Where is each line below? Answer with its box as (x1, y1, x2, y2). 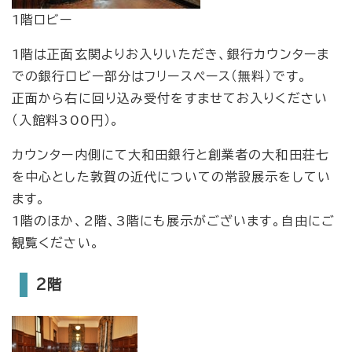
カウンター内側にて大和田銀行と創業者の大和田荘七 (12, 148, 329, 162)
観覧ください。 (12, 236, 100, 250)
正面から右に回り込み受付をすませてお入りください (12, 92, 328, 105)
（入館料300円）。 (12, 114, 120, 127)
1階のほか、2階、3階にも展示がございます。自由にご (12, 214, 335, 228)
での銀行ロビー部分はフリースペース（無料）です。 (12, 70, 307, 83)
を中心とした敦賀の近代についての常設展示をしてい (12, 170, 331, 184)
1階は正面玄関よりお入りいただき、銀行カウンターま (12, 48, 329, 61)
